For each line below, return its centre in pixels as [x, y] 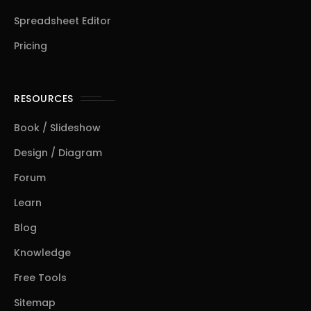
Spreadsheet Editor [62, 21]
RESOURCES [44, 99]
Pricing [31, 46]
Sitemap [35, 303]
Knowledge [42, 253]
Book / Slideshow [57, 128]
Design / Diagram [58, 153]
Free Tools [40, 278]
